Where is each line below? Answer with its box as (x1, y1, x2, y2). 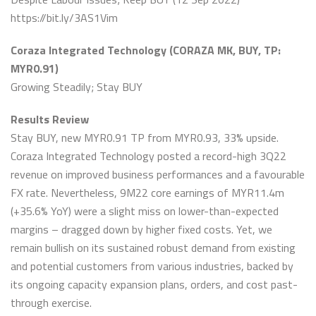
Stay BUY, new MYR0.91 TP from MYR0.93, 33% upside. (11, 129, 279, 146)
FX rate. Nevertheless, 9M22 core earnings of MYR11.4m (11, 184, 284, 201)
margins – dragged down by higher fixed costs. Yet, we (11, 221, 272, 238)
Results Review (11, 111, 89, 128)
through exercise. (11, 294, 92, 311)
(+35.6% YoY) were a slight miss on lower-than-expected (11, 202, 279, 219)
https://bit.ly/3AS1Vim (11, 9, 118, 26)
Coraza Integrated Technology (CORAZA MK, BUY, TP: (11, 42, 281, 59)
